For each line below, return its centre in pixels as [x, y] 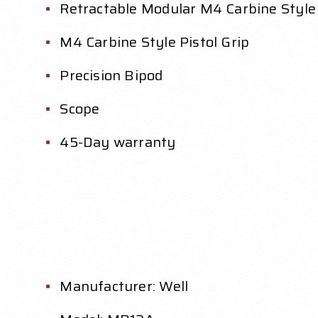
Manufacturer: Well [124, 286]
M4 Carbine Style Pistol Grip [155, 42]
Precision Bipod [111, 76]
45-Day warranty [118, 142]
